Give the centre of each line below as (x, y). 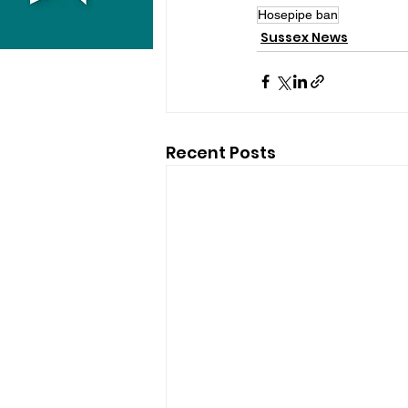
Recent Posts (221, 152)
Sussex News (304, 37)
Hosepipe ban (298, 14)
